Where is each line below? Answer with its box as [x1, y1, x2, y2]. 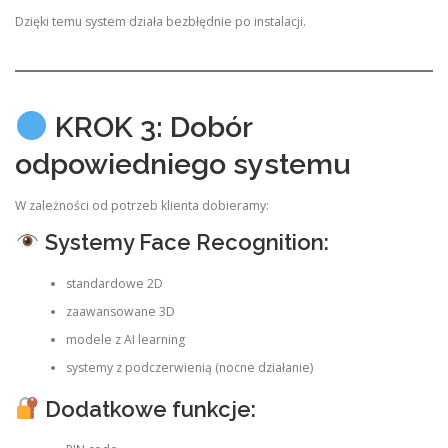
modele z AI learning [65, 330, 185, 348]
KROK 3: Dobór [47, 109, 252, 144]
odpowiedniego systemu [15, 146, 351, 181]
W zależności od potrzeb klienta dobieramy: [15, 197, 269, 214]
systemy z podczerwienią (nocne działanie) [65, 358, 313, 376]
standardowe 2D [65, 274, 163, 292]
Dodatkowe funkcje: [39, 395, 256, 422]
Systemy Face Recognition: [39, 229, 329, 256]
